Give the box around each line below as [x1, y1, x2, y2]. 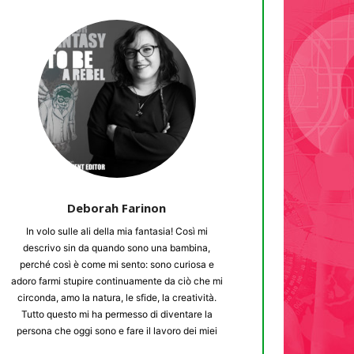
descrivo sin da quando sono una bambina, [23, 241, 211, 254]
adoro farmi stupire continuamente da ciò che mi [10, 274, 223, 287]
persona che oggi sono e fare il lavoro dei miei [16, 324, 217, 337]
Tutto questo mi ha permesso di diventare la [21, 307, 213, 320]
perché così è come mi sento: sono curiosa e [19, 258, 214, 270]
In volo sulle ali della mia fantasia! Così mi [25, 224, 208, 237]
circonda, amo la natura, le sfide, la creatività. [17, 291, 217, 303]
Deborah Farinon [67, 199, 167, 216]
